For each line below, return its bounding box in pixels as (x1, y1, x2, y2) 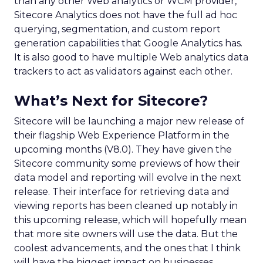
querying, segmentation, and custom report (14, 23, 221, 35)
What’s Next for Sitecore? (14, 92, 208, 109)
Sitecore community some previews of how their (14, 157, 240, 169)
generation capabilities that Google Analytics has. (14, 37, 242, 49)
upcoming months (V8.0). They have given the (14, 143, 232, 155)
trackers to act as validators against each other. (14, 65, 232, 77)
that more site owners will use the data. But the (14, 228, 238, 240)
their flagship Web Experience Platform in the (14, 129, 230, 141)
